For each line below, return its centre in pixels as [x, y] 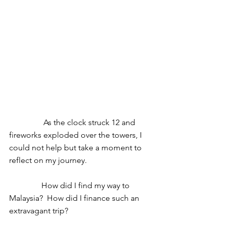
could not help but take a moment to [76, 148]
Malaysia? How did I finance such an [75, 198]
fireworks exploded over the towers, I [76, 135]
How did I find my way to [25, 185]
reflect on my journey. [49, 160]
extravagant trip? [40, 211]
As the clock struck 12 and [26, 122]
